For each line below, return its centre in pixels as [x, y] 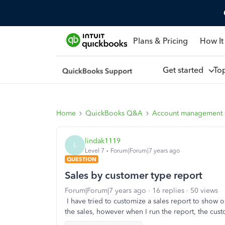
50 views [204, 191]
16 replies [168, 191]
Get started [185, 70]
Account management [187, 113]
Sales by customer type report [134, 175]
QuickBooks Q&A [114, 113]
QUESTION [82, 159]
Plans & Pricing [160, 41]
